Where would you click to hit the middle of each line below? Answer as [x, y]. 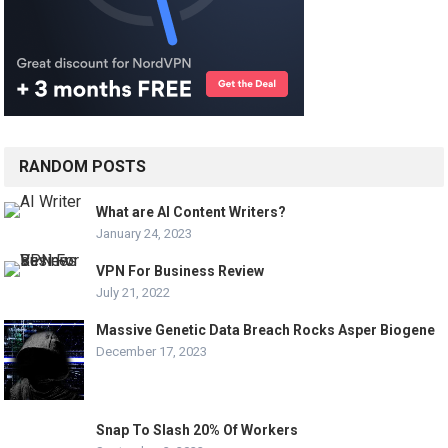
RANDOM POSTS [83, 166]
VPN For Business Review [180, 270]
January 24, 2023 [144, 233]
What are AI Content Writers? [191, 211]
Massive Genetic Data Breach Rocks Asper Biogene [266, 329]
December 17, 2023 [152, 351]
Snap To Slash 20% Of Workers [197, 429]
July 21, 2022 [133, 292]
